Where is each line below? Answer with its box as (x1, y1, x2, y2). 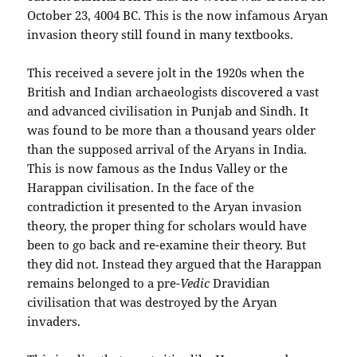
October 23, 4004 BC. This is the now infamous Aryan (27, 6, 329, 23)
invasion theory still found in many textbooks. (27, 25, 294, 42)
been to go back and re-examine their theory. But (27, 236, 307, 253)
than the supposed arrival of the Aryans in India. (27, 140, 308, 157)
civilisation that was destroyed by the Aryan (27, 293, 278, 310)
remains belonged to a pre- (27, 274, 181, 291)
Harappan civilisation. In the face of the (27, 178, 255, 195)
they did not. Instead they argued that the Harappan (27, 255, 323, 272)
